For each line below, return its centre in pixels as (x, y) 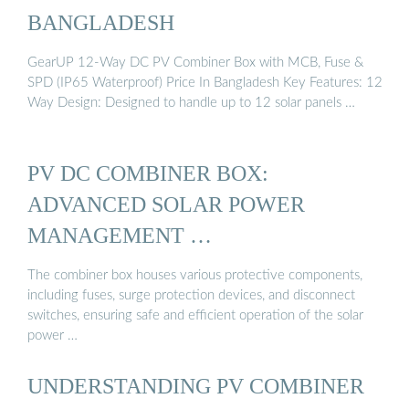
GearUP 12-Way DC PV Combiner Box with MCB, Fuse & (195, 62)
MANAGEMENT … (120, 236)
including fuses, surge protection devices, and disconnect (191, 295)
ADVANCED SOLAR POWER (166, 204)
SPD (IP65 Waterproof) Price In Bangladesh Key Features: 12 (205, 82)
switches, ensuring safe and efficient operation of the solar (195, 315)
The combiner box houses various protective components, (195, 275)
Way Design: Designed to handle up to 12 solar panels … (191, 102)
